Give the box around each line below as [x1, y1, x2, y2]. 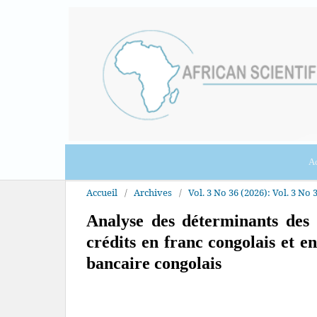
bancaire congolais [86, 253, 221, 272]
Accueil [86, 185, 117, 199]
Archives [134, 185, 172, 199]
